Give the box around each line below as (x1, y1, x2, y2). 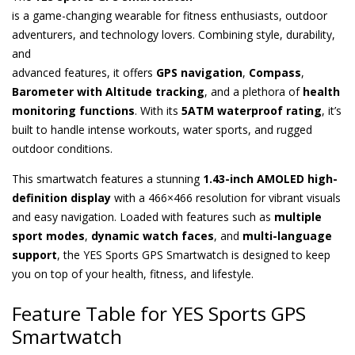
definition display (12, 189, 111, 205)
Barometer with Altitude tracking (12, 83, 204, 99)
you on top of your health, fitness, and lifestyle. (12, 265, 254, 281)
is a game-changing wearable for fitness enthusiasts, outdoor (12, 7, 327, 23)
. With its (135, 102, 181, 118)
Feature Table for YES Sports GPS (12, 300, 306, 326)
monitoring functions (12, 102, 135, 118)
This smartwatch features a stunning (12, 170, 203, 186)
